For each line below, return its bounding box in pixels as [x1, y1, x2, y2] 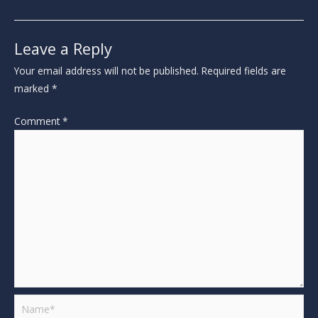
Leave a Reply [14, 38, 112, 60]
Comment [14, 114, 62, 128]
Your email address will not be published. [14, 64, 199, 78]
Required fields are [202, 64, 286, 78]
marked [14, 82, 52, 96]
